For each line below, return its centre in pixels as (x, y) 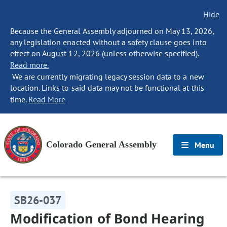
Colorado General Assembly (101, 144)
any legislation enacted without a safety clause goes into (108, 42)
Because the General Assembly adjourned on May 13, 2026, (112, 31)
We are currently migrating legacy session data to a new (107, 77)
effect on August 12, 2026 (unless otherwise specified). (105, 53)
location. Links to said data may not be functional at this (107, 88)
